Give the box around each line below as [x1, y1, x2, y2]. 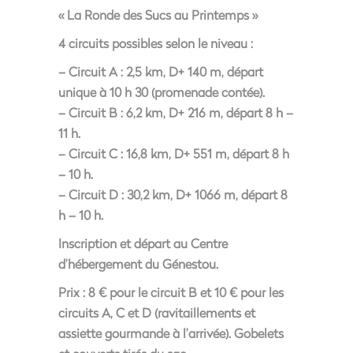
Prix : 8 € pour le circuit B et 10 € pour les [58, 284, 284, 300]
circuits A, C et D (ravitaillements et [58, 304, 255, 321]
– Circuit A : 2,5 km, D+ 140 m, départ [58, 63, 263, 80]
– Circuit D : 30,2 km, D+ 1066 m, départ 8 [58, 186, 288, 203]
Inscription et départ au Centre [58, 235, 228, 251]
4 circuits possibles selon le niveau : [58, 35, 253, 51]
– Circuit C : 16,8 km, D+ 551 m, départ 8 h [58, 145, 289, 162]
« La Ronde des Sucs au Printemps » [58, 6, 258, 23]
